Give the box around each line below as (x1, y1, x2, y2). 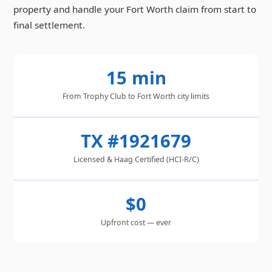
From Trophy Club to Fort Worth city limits (63, 91, 209, 102)
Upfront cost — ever (101, 217, 171, 228)
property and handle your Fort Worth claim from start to (13, 3, 256, 16)
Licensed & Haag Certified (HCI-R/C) (73, 154, 199, 165)
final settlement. (13, 19, 85, 32)
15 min (106, 66, 166, 90)
